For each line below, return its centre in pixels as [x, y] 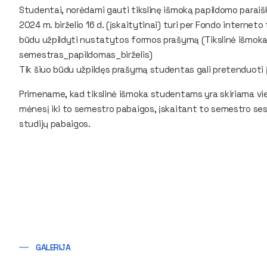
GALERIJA [53, 247]
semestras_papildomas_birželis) [86, 55]
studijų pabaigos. [55, 124]
